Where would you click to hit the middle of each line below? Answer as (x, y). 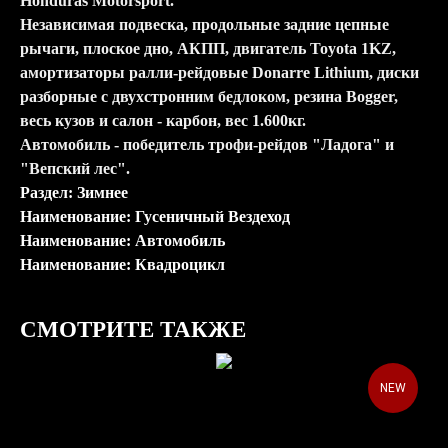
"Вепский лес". (75, 169)
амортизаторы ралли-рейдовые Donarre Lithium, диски (219, 73)
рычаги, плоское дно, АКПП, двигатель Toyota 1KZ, (208, 49)
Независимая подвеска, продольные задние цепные (204, 25)
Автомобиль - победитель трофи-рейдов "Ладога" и (207, 145)
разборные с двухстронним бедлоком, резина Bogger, (209, 97)
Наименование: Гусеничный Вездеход (155, 217)
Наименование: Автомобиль (122, 241)
